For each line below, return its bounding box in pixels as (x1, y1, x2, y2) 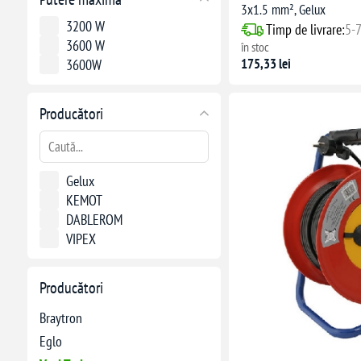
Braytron (39, 308, 82, 327)
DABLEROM (65, 210, 122, 229)
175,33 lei (240, 55, 291, 73)
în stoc (240, 39, 269, 56)
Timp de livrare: (265, 20, 345, 39)
